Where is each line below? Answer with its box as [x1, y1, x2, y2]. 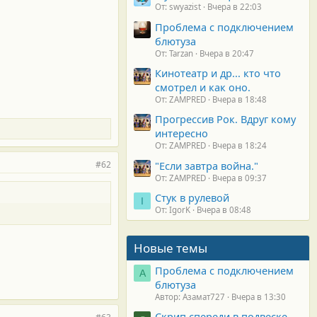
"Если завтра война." [155, 158, 258, 173]
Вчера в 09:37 [212, 172, 267, 183]
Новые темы [134, 240, 207, 257]
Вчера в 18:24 [212, 140, 267, 151]
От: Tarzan [155, 47, 193, 59]
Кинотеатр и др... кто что [155, 66, 281, 81]
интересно [155, 126, 208, 141]
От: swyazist [155, 1, 201, 13]
